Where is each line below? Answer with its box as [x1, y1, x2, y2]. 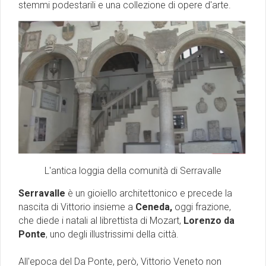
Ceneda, [133, 201, 172, 213]
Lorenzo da [181, 214, 235, 226]
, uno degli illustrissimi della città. [46, 228, 179, 240]
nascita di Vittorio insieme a [18, 201, 133, 213]
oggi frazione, [172, 201, 231, 213]
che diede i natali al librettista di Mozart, [18, 214, 181, 226]
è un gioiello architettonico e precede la [65, 187, 232, 199]
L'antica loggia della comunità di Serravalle [45, 164, 221, 176]
